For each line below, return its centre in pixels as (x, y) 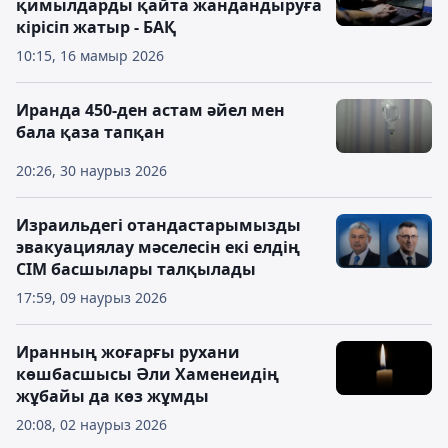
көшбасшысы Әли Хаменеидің (147, 374)
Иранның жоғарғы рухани (128, 352)
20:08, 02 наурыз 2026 (91, 424)
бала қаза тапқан (90, 132)
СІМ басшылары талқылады (136, 269)
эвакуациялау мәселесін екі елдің (158, 247)
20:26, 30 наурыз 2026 (91, 170)
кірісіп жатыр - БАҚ (96, 27)
